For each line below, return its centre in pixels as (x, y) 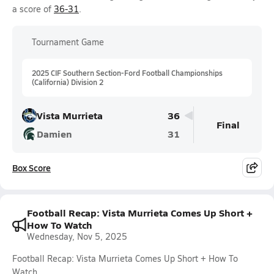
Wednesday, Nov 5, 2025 (77, 236)
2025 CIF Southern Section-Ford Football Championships (127, 73)
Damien (54, 134)
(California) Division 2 (68, 82)
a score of (33, 9)
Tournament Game (68, 42)
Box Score (31, 168)
